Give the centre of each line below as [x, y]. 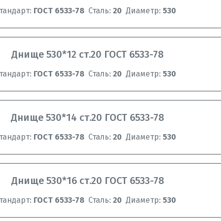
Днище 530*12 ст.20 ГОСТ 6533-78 [88, 54]
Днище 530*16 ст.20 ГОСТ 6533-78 [88, 181]
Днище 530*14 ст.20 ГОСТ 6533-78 [88, 117]
